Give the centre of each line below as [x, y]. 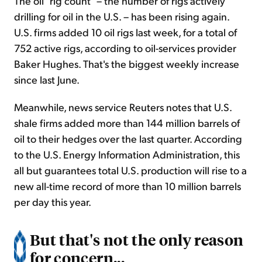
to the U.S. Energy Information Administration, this [127, 154]
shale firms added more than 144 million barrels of [127, 123]
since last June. [47, 80]
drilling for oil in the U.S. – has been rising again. [122, 16]
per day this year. [53, 202]
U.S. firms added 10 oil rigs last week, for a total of [125, 32]
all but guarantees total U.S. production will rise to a [130, 170]
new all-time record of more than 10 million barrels [127, 186]
